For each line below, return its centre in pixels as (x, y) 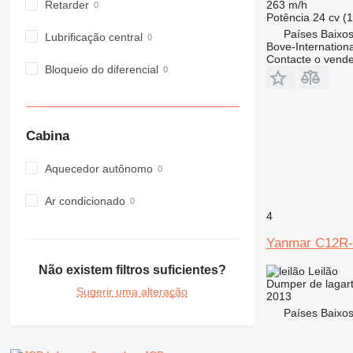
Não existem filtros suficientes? (132, 270)
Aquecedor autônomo (98, 168)
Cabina (47, 136)
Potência (288, 17)
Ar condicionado (85, 201)
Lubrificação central (93, 37)
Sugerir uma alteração (132, 292)
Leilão (323, 271)
